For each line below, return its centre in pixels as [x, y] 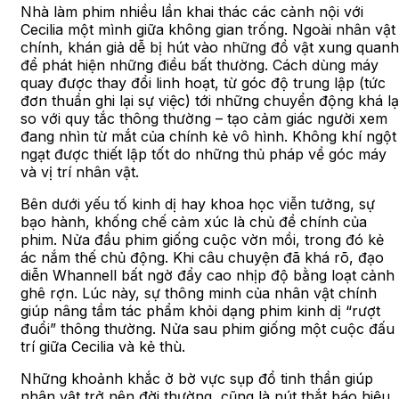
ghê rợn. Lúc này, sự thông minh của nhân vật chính [199, 293]
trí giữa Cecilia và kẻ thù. [103, 346]
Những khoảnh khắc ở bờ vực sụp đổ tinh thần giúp [197, 378]
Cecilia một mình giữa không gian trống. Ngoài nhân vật [208, 29]
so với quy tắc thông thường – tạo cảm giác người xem [204, 118]
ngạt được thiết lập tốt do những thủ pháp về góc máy [204, 154]
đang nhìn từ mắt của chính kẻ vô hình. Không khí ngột [208, 136]
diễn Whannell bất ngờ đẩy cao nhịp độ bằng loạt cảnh [208, 275]
